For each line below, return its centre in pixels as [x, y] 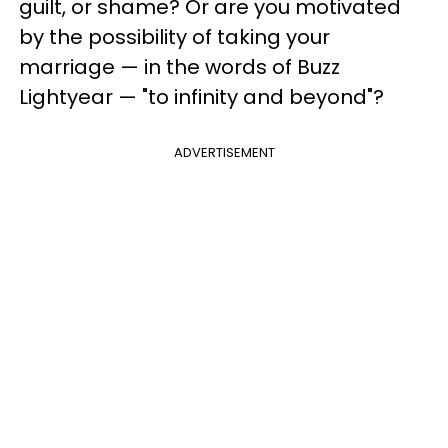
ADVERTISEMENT [224, 152]
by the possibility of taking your [174, 36]
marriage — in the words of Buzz [179, 66]
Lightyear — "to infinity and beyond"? [201, 96]
